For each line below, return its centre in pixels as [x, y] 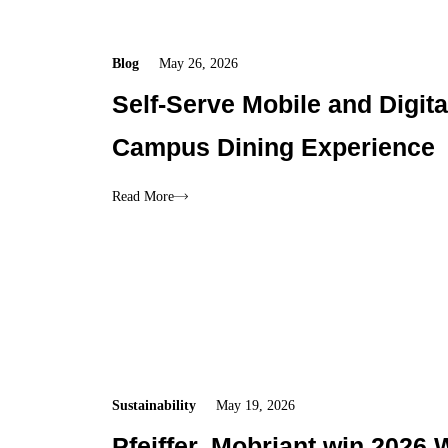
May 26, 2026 [199, 63]
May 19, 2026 [256, 405]
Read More [143, 196]
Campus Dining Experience [274, 146]
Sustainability [154, 405]
